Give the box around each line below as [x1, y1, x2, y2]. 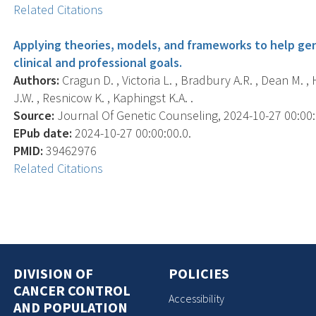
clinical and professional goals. [13, 54, 183, 71]
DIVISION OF [13, 264, 94, 282]
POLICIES [169, 264, 229, 282]
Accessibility [169, 291, 224, 305]
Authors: [13, 71, 60, 88]
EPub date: [13, 124, 73, 141]
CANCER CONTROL [13, 281, 131, 299]
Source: [13, 107, 55, 123]
